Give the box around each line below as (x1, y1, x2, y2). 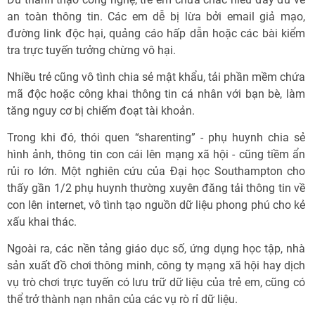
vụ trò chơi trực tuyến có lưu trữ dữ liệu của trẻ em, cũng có (7, 276, 305, 289)
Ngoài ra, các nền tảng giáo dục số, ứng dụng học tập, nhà (7, 242, 305, 255)
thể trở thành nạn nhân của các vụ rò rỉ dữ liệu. (7, 292, 238, 306)
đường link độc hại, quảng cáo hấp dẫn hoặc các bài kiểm (7, 27, 305, 40)
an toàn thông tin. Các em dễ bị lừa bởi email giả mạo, (7, 10, 305, 23)
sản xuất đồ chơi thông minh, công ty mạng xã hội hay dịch (7, 259, 305, 272)
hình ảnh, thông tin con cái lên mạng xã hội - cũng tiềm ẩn (7, 148, 305, 161)
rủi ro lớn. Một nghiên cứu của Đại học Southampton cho (7, 165, 305, 178)
